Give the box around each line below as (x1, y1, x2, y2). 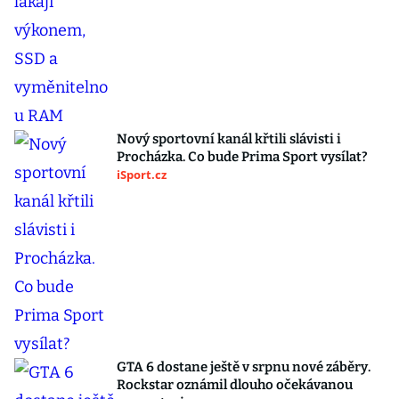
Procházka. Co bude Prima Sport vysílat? (117, 149, 368, 165)
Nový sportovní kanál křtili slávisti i (117, 131, 341, 147)
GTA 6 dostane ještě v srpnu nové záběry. (117, 359, 370, 375)
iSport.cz (117, 167, 167, 183)
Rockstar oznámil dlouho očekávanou (117, 377, 353, 393)
